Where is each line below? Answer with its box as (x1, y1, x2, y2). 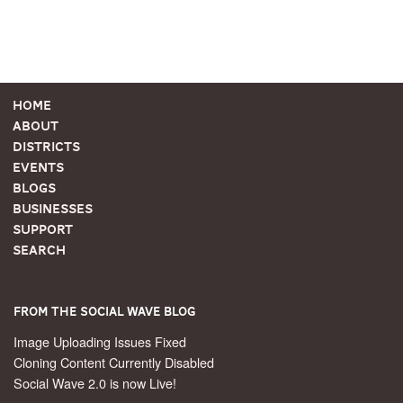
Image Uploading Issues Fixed (13, 332, 186, 352)
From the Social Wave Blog (13, 300, 195, 322)
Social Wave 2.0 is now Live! (13, 373, 176, 393)
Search (12, 239, 66, 262)
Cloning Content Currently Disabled (13, 353, 214, 372)
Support (12, 219, 73, 241)
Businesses (12, 198, 93, 220)
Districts (12, 136, 80, 158)
